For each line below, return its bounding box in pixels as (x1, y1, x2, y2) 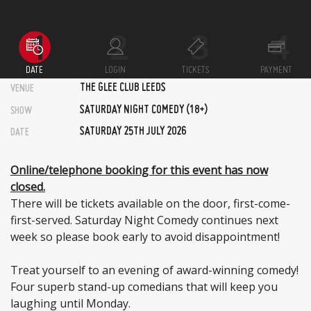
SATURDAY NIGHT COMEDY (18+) (80, 104, 208, 116)
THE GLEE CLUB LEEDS (80, 83, 166, 94)
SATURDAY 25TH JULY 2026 (80, 126, 186, 138)
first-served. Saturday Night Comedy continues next (10, 212, 278, 228)
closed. (10, 178, 45, 194)
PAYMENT (260, 65, 293, 75)
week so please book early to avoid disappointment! (10, 228, 280, 244)
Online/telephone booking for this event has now (10, 162, 268, 178)
